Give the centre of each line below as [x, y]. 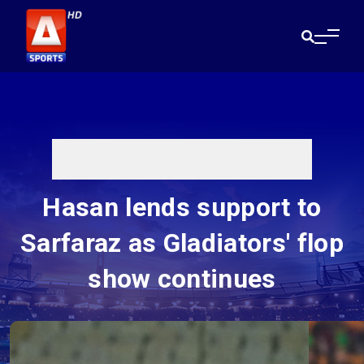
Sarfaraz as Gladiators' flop [182, 243]
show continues [182, 279]
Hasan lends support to [182, 208]
